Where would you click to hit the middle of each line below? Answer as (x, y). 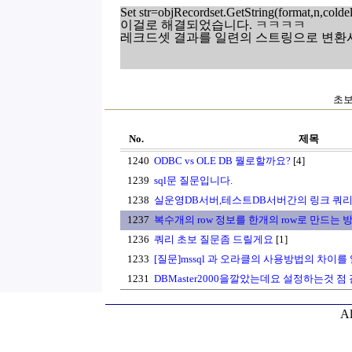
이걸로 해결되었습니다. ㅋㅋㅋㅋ (213, 25)
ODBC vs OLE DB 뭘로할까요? (222, 161)
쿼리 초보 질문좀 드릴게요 (214, 239)
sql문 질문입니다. (193, 180)
